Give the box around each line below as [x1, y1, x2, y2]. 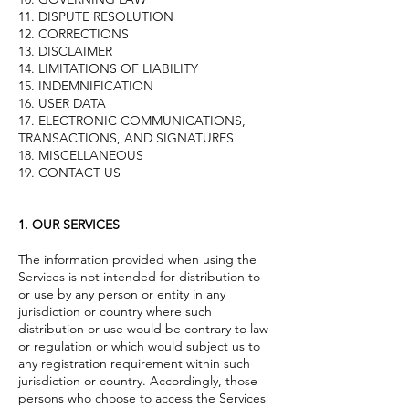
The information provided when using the [18, 250, 257, 267]
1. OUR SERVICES [18, 215, 120, 233]
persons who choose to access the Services [18, 389, 266, 406]
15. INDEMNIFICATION [18, 77, 153, 94]
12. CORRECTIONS [18, 25, 129, 42]
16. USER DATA [18, 94, 106, 111]
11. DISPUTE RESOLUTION [18, 7, 173, 25]
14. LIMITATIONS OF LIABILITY [18, 59, 198, 77]
